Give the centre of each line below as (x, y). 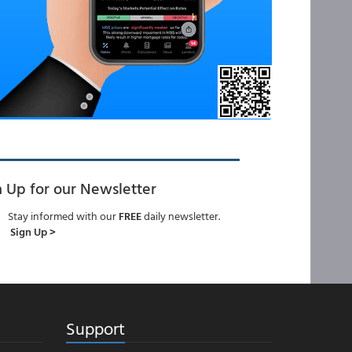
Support (95, 328)
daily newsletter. (180, 216)
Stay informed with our (63, 216)
